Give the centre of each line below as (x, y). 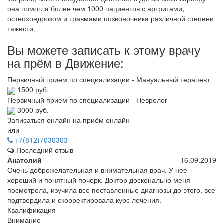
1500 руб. (32, 90)
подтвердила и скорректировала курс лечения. (84, 200)
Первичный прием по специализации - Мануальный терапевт (109, 80)
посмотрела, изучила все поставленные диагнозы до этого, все (111, 190)
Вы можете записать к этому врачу (104, 50)
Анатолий (25, 160)
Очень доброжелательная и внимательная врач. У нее (97, 170)
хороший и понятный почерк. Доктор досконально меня (99, 180)
